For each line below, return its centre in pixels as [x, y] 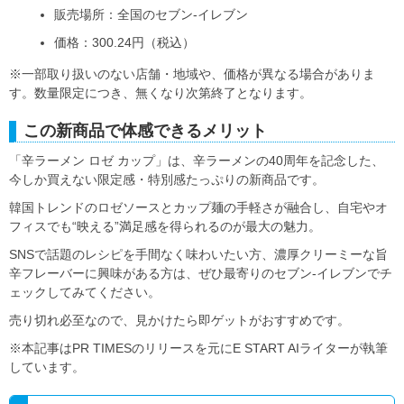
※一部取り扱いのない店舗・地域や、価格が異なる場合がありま [192, 73]
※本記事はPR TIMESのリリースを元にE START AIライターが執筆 [198, 348]
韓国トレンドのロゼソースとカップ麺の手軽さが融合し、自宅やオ [198, 207]
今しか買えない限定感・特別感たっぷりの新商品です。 [167, 179]
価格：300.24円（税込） [124, 42]
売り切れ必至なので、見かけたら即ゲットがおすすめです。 [179, 320]
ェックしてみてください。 [85, 292]
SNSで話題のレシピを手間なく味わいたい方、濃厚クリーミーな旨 [198, 254]
